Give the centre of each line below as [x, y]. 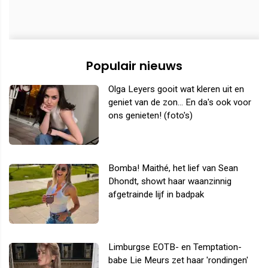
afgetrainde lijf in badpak [156, 195]
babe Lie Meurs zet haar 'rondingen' [178, 261]
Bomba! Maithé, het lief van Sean [173, 168]
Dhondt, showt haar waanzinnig [170, 182]
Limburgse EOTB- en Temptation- [175, 247]
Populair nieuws [134, 66]
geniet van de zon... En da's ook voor [180, 103]
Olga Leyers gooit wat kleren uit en [176, 89]
